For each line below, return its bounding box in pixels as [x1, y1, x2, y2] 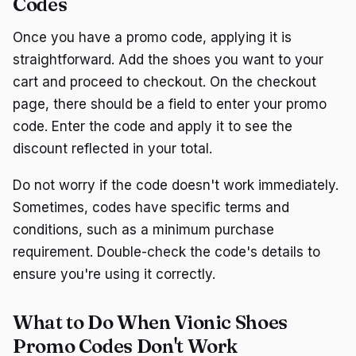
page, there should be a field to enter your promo [13, 96, 327, 112]
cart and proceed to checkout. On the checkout [13, 74, 316, 90]
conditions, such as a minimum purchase [13, 221, 274, 238]
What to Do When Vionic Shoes [13, 310, 288, 334]
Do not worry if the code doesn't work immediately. [13, 176, 339, 193]
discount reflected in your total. [13, 141, 212, 157]
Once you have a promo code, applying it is [13, 29, 292, 45]
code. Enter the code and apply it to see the [13, 118, 292, 134]
